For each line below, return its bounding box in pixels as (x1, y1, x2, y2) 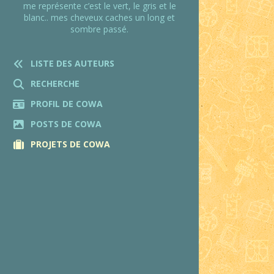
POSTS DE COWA (31, 118, 102, 130)
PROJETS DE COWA (31, 138, 110, 150)
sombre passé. (70, 23, 128, 35)
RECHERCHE (31, 78, 80, 89)
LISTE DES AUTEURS (31, 57, 114, 69)
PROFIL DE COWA (31, 98, 103, 109)
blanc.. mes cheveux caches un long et (24, 12, 175, 23)
